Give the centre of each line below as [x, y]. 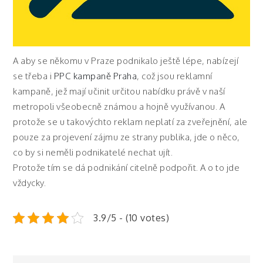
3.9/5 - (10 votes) [131, 218]
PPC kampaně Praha [95, 76]
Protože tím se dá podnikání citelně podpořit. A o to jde [127, 168]
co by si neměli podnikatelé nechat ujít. [93, 153]
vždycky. [30, 183]
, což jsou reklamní [175, 76]
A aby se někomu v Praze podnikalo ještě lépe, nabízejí [126, 61]
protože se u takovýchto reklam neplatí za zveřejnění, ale [130, 122]
